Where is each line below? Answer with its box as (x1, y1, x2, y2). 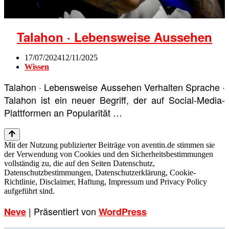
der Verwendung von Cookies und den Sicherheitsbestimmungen (4, 149, 213, 158)
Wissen (25, 62, 49, 71)
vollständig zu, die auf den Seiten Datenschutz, (4, 158, 155, 168)
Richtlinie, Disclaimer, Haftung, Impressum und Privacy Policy (4, 177, 207, 186)
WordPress (99, 204, 147, 218)
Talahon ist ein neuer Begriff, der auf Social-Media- (4, 93, 225, 106)
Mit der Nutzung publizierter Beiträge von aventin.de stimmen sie (4, 140, 215, 149)
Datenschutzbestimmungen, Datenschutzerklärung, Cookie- (4, 168, 196, 177)
